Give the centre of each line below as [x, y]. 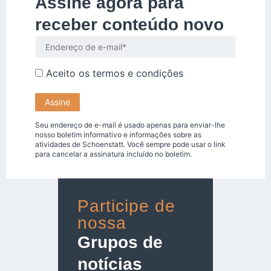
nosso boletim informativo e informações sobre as [118, 134]
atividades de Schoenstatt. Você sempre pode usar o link [130, 144]
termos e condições [138, 73]
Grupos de [120, 242]
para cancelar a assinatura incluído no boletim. [113, 154]
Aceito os [68, 73]
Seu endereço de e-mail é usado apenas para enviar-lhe [130, 125]
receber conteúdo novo [129, 24]
